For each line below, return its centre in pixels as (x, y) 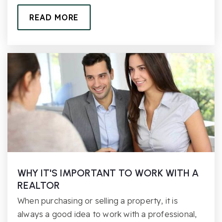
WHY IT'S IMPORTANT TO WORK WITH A (108, 173)
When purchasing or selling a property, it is (98, 200)
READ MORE (54, 17)
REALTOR (39, 185)
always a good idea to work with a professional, (107, 214)
